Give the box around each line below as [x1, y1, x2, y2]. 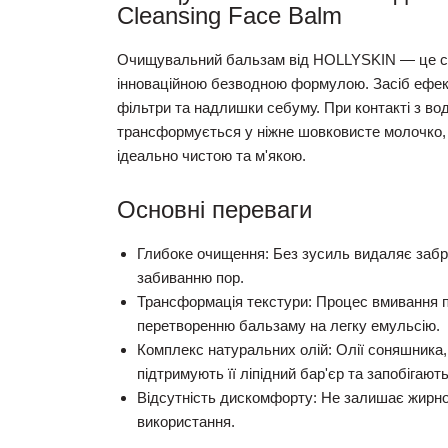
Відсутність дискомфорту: [137, 389, 317, 407]
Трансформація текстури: [137, 293, 312, 311]
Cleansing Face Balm [117, 2, 342, 30]
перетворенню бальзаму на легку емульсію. [137, 317, 440, 335]
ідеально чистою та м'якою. [117, 147, 306, 165]
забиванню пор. [137, 269, 244, 287]
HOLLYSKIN [313, 51, 396, 69]
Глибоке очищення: [137, 245, 269, 263]
